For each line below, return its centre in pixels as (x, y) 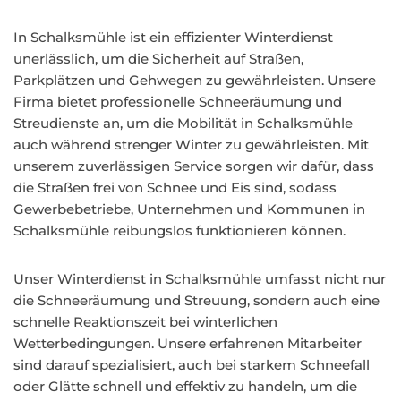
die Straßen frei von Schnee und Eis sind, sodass (175, 188)
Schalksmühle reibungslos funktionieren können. (179, 230)
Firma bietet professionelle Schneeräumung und (178, 102)
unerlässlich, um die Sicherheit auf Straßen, (158, 59)
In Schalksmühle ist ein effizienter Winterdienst (173, 37)
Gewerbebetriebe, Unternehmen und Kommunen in (189, 209)
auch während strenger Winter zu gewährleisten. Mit (191, 145)
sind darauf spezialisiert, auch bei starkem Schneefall (192, 365)
